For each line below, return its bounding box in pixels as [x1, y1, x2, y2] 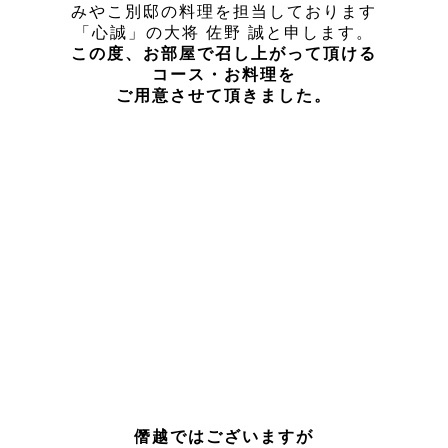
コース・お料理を [152, 66, 296, 84]
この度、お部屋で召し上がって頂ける [71, 45, 377, 63]
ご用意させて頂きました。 [116, 87, 332, 105]
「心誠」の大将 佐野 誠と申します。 [74, 24, 374, 42]
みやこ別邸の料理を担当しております [71, 3, 377, 21]
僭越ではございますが [134, 428, 314, 446]
